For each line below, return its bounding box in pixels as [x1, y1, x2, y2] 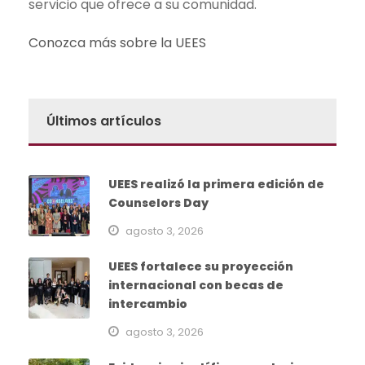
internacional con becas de [108, 277, 284, 294]
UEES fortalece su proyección [108, 258, 293, 275]
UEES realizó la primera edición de [108, 176, 324, 193]
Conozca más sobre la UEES [29, 33, 206, 53]
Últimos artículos [46, 112, 161, 131]
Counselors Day [108, 195, 209, 212]
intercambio [108, 296, 187, 313]
